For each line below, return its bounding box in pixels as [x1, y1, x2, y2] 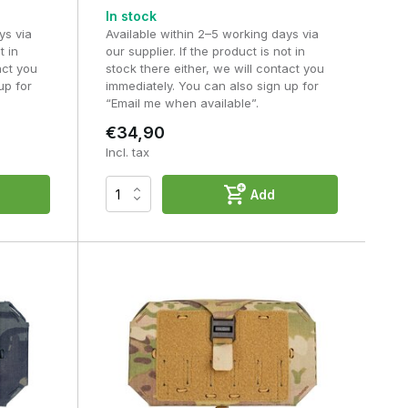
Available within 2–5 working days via [105, 25, 319, 41]
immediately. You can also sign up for [105, 77, 319, 93]
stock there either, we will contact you [105, 60, 324, 76]
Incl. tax [105, 144, 149, 159]
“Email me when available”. [105, 95, 259, 110]
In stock [105, 7, 157, 24]
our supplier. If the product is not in [105, 43, 305, 58]
